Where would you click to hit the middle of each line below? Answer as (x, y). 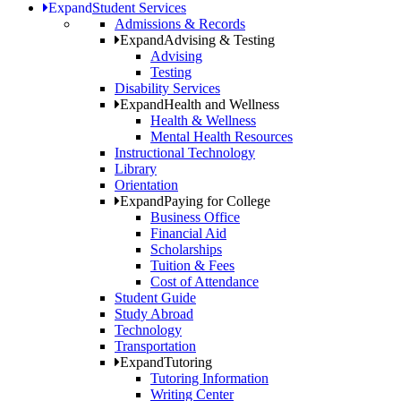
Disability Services (167, 89)
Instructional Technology (185, 153)
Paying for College (217, 201)
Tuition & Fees (192, 266)
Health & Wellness (203, 121)
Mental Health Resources (222, 137)
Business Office (195, 218)
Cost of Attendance (205, 282)
